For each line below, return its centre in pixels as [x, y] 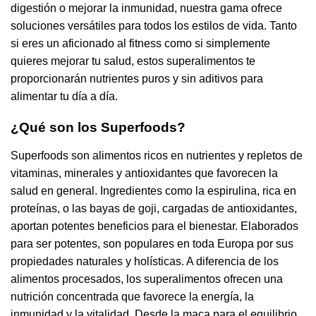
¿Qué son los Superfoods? [98, 128]
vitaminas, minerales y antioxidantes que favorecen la [144, 174]
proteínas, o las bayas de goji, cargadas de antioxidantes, [154, 209]
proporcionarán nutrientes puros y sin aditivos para [137, 78]
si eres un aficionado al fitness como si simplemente [140, 43]
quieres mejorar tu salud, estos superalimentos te [133, 61]
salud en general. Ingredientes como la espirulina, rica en [153, 191]
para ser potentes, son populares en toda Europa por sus [152, 244]
